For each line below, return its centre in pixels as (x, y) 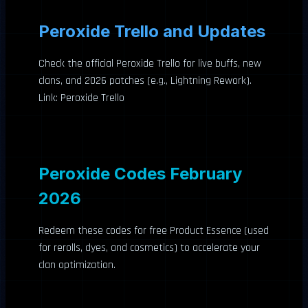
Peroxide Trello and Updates (152, 31)
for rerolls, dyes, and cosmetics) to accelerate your (149, 247)
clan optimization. (77, 265)
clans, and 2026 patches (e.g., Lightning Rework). (145, 80)
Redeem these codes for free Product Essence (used (154, 230)
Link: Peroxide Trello (81, 98)
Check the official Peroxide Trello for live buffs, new (150, 63)
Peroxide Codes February (140, 173)
